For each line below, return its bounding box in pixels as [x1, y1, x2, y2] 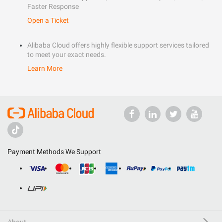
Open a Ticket [27, 16, 69, 24]
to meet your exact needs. [27, 51, 106, 58]
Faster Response [27, 2, 79, 10]
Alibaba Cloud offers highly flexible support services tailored [27, 41, 209, 49]
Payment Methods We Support [7, 148, 101, 156]
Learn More [27, 64, 62, 72]
